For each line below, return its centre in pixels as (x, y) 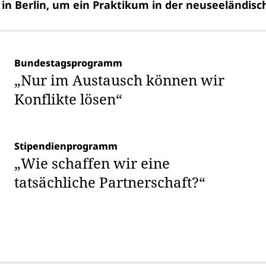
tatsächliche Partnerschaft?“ (110, 182)
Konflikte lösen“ (68, 99)
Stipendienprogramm (66, 146)
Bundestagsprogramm (68, 63)
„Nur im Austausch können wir (119, 80)
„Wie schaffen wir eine (92, 163)
